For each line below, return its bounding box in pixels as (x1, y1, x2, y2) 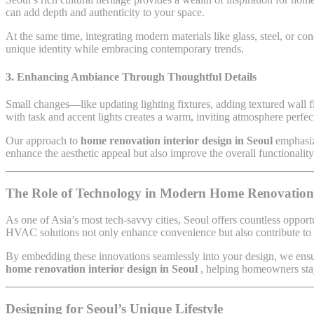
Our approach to (6, 134, 81, 146)
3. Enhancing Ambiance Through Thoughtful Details (6, 70, 257, 83)
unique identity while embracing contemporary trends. (6, 43, 244, 55)
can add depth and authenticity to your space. (6, 6, 205, 19)
